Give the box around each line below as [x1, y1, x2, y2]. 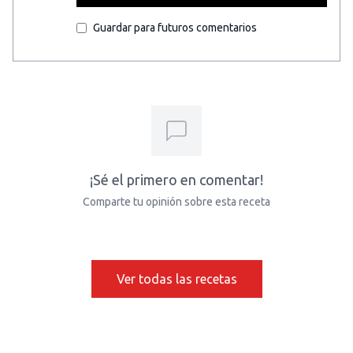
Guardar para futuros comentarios [93, 21, 257, 34]
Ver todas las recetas [116, 272, 237, 286]
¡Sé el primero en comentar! [90, 172, 263, 188]
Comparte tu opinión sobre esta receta [83, 195, 270, 208]
